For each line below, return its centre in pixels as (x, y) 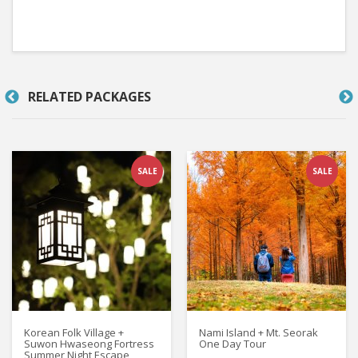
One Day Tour (233, 344)
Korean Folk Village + (74, 332)
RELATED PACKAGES (89, 97)
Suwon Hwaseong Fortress (89, 344)
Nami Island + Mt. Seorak (259, 332)
